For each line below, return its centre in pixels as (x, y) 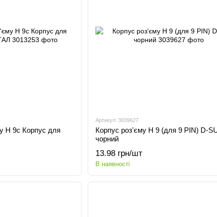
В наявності (112, 164)
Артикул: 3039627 (117, 120)
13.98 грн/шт (119, 153)
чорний (107, 139)
